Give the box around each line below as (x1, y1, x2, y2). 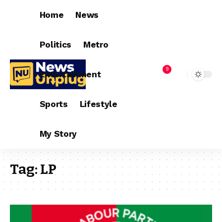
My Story (39, 128, 77, 139)
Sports (39, 99, 68, 109)
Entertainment (39, 69, 101, 79)
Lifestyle (79, 99, 117, 109)
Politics (39, 39, 72, 50)
